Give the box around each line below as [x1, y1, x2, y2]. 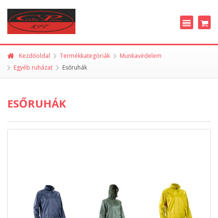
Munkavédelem [120, 52, 162, 60]
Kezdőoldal [19, 52, 50, 60]
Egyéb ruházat [14, 63, 53, 72]
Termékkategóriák [60, 52, 110, 60]
